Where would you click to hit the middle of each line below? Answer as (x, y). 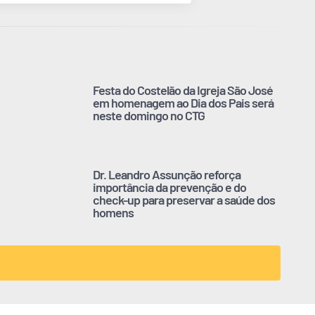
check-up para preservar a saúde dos (184, 200)
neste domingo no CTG (149, 116)
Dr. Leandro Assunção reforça (167, 175)
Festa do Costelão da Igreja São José (183, 90)
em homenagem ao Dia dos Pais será (183, 103)
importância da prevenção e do (169, 187)
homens (113, 213)
